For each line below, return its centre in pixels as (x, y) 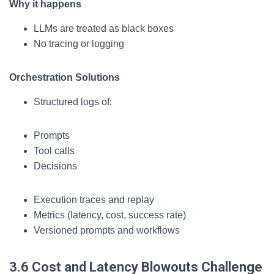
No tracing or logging (79, 44)
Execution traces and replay (94, 200)
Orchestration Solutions (65, 77)
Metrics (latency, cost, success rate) (110, 215)
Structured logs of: (73, 102)
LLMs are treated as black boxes (104, 28)
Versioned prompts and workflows (107, 230)
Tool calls (54, 151)
